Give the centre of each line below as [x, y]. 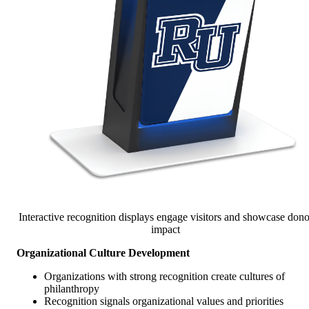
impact [166, 229]
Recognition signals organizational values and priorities [164, 301]
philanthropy [72, 288]
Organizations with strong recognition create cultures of [165, 276]
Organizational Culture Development [103, 252]
